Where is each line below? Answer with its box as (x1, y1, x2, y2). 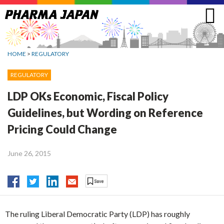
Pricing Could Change (7, 122, 117, 136)
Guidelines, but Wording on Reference (7, 105, 203, 119)
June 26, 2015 (7, 148, 51, 157)
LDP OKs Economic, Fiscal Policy (7, 89, 168, 103)
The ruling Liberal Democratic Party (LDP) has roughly (5, 209, 190, 219)
